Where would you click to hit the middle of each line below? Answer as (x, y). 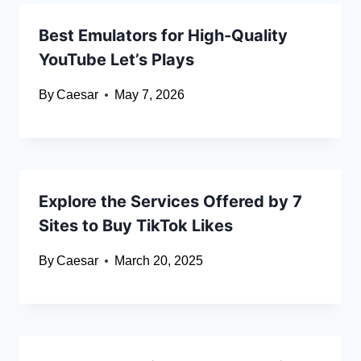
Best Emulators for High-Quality (163, 36)
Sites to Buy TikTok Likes (136, 226)
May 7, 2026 (150, 95)
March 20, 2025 (159, 261)
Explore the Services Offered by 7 (170, 202)
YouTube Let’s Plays (116, 60)
